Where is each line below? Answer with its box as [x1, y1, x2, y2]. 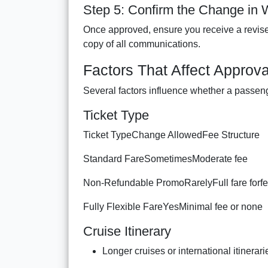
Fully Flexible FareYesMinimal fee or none [83, 201, 263, 212]
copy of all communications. [83, 38, 200, 49]
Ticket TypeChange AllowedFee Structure [83, 129, 260, 140]
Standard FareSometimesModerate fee [83, 153, 248, 164]
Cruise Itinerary [83, 223, 171, 239]
